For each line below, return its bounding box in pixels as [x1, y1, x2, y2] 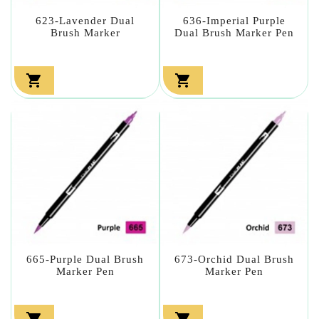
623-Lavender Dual [36, 14, 135, 26]
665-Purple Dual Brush [26, 253, 144, 265]
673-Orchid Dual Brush [174, 253, 294, 265]
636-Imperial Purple [182, 14, 286, 26]
